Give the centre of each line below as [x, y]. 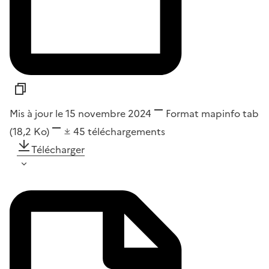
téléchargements [126, 132]
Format [182, 114]
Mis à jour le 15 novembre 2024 [80, 114]
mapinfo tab [229, 114]
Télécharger [58, 150]
